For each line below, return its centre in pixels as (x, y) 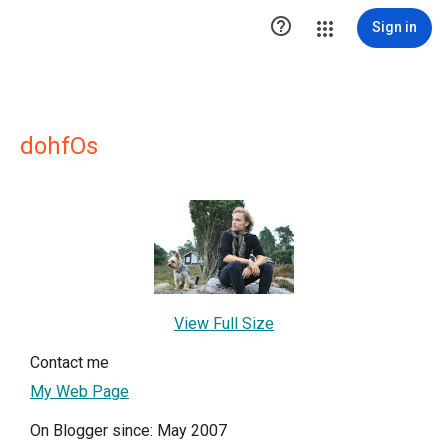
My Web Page (79, 391)
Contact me (69, 362)
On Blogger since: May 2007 (128, 430)
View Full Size (224, 323)
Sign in (394, 27)
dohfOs (59, 146)
